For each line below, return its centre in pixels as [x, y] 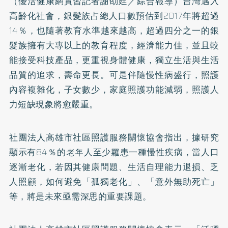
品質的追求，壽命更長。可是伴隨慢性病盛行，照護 [114, 75]
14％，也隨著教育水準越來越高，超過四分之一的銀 [114, 31]
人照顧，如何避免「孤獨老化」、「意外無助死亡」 [114, 182]
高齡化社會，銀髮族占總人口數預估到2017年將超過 [114, 16]
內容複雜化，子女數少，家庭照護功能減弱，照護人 [114, 90]
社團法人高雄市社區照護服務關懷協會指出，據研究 [114, 138]
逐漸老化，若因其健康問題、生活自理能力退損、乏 [114, 167]
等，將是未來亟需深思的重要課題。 [80, 197]
